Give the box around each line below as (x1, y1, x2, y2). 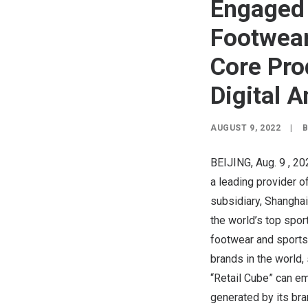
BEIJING (210, 156, 251, 169)
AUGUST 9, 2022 (210, 123, 281, 133)
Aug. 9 (256, 156, 285, 169)
